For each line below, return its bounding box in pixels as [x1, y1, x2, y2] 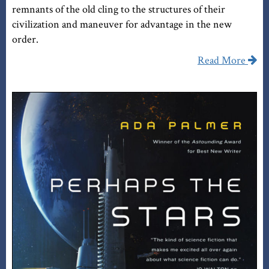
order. [12, 32, 38, 47]
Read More [198, 53, 246, 68]
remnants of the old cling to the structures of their [12, 2, 225, 17]
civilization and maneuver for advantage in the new [12, 17, 232, 32]
